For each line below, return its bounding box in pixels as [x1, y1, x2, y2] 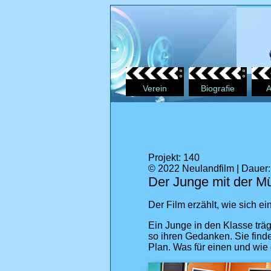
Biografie [201, 83, 235, 93]
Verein [143, 83, 167, 93]
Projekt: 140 [148, 152, 200, 163]
